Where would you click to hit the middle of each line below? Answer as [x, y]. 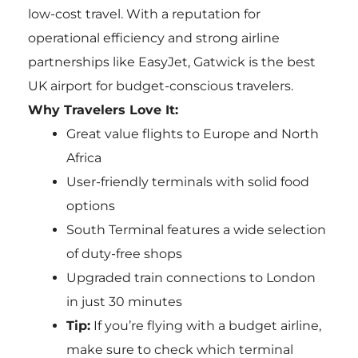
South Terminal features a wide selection [196, 230]
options [90, 206]
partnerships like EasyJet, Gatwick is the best [171, 62]
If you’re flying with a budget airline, [205, 326]
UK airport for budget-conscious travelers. [160, 86]
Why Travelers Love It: [103, 110]
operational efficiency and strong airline [153, 38]
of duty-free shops [124, 254]
